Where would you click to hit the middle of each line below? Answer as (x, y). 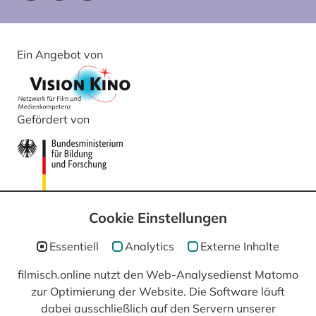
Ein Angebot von (60, 54)
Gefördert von (53, 120)
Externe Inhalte (240, 246)
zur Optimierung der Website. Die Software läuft (158, 291)
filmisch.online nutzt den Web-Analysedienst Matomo (158, 274)
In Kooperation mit (65, 291)
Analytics (150, 246)
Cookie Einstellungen (158, 218)
